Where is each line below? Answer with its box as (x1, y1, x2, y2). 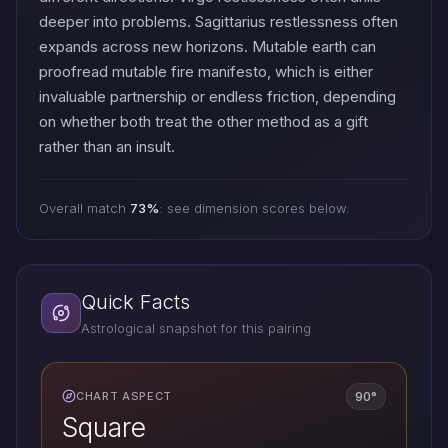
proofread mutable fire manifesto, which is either (39, 61, 373, 81)
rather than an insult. (39, 136, 175, 156)
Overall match (39, 199, 130, 216)
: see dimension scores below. (159, 199, 350, 216)
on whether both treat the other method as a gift (39, 111, 368, 131)
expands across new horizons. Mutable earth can (39, 36, 376, 56)
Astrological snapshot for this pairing (81, 319, 311, 336)
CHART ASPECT (76, 389, 172, 404)
